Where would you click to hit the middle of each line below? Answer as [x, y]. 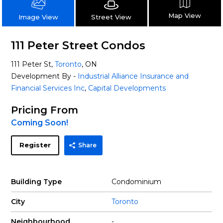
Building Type [37, 182]
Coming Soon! [40, 123]
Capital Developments [127, 88]
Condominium [136, 182]
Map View [185, 15]
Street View [111, 17]
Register [35, 145]
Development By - [45, 76]
